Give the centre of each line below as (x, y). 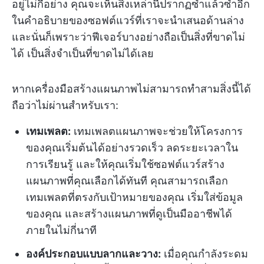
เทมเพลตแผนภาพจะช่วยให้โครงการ (157, 131)
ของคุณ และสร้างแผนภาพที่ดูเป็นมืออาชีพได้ (129, 214)
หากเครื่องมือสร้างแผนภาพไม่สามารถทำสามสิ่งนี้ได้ (131, 89)
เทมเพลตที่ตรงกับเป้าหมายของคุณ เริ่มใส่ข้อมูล (134, 197)
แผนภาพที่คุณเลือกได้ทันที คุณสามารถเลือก (127, 181)
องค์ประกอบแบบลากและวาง (92, 254)
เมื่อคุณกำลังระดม (204, 254)
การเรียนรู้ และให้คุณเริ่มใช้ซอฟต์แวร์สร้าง (125, 164)
